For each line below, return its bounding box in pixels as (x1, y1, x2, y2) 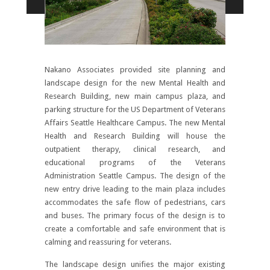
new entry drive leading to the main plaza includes (45, 184, 225, 193)
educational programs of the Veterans (45, 157, 225, 167)
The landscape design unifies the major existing (45, 259, 225, 269)
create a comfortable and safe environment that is (45, 224, 225, 233)
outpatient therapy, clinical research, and (45, 144, 225, 154)
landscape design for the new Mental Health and (45, 78, 225, 87)
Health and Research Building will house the (45, 131, 225, 140)
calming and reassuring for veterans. (45, 237, 171, 246)
